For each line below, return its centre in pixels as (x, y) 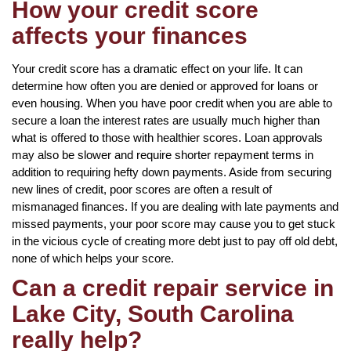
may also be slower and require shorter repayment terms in (163, 154)
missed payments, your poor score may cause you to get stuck (174, 223)
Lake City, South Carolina (153, 313)
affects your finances (130, 35)
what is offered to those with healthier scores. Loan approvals (167, 137)
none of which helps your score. (93, 258)
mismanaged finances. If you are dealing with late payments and (175, 206)
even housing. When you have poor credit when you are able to (172, 103)
